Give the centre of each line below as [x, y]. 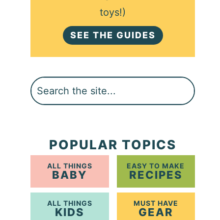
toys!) [113, 12]
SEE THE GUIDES [113, 35]
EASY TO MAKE [156, 166]
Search [46, 85]
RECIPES [156, 175]
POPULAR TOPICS [113, 145]
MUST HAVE [156, 203]
